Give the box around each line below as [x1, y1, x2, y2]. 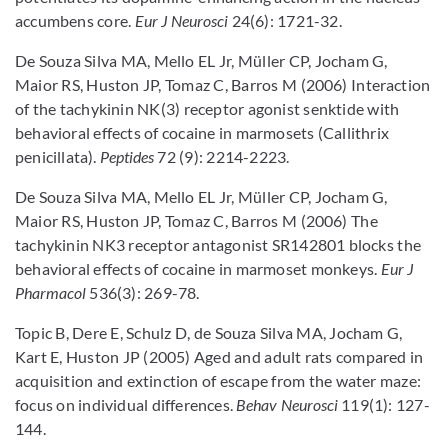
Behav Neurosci [236, 395, 342, 414]
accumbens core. [15, 11, 135, 30]
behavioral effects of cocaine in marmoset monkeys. [15, 259, 381, 278]
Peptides [99, 147, 158, 166]
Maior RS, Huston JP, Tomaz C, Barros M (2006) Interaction [15, 75, 431, 94]
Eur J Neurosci [134, 11, 232, 30]
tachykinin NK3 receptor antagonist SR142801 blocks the [15, 235, 421, 254]
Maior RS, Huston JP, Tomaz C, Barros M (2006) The [15, 211, 378, 230]
